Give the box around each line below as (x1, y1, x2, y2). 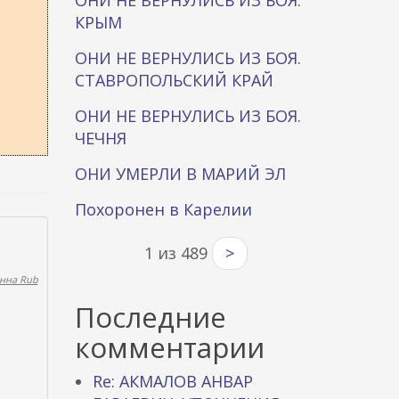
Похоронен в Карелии (74, 199, 252, 220)
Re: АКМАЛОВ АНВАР (92, 370, 253, 392)
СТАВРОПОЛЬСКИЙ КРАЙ (74, 69, 273, 91)
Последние (74, 298, 226, 336)
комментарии (74, 329, 265, 366)
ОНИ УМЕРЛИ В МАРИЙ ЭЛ (74, 163, 286, 184)
